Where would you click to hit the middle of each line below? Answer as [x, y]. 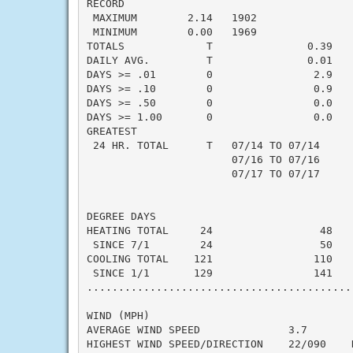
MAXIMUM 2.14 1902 [171, 17]
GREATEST [111, 131]
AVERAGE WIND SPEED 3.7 [197, 329]
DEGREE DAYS [121, 216]
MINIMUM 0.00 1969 [171, 32]
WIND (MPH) [118, 315]
